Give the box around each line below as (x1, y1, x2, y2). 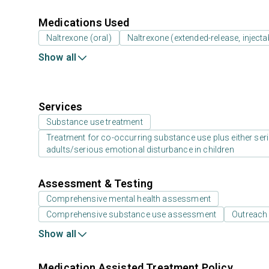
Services (38, 100, 83, 113)
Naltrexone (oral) (46, 33, 112, 43)
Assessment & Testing (38, 177, 153, 190)
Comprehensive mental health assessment (46, 194, 211, 204)
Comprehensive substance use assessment (46, 210, 217, 219)
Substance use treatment (46, 117, 143, 127)
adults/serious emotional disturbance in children (46, 145, 234, 154)
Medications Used (38, 16, 130, 29)
